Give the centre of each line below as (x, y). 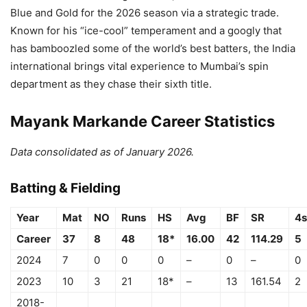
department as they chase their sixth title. (111, 84)
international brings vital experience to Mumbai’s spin (139, 66)
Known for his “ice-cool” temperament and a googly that (146, 30)
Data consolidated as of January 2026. (102, 151)
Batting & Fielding (65, 188)
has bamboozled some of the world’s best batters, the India (153, 48)
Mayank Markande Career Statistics (143, 121)
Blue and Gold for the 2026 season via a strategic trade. (145, 12)
